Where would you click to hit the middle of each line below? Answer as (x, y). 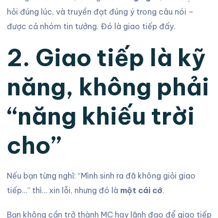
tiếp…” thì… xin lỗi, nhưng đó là (63, 190)
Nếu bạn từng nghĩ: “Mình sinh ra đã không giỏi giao (101, 176)
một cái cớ (141, 190)
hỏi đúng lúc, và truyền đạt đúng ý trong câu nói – (100, 12)
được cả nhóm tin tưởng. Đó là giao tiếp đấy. (91, 26)
